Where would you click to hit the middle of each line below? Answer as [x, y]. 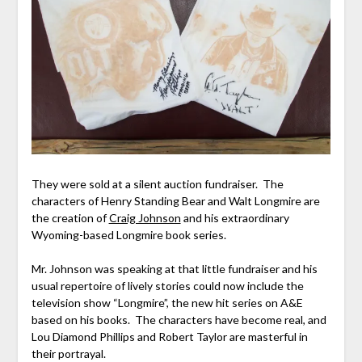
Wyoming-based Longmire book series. [128, 235]
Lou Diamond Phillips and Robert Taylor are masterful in [169, 337]
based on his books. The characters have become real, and [179, 320]
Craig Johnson [145, 218]
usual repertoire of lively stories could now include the [167, 286]
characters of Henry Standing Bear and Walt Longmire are [175, 201]
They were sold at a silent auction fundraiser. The [157, 184]
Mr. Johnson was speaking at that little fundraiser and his [174, 269]
